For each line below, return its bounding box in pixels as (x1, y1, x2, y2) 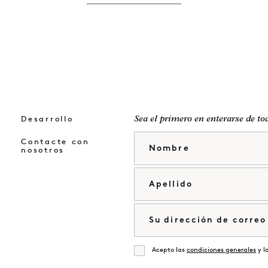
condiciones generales (187, 246, 256, 254)
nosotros (21, 146, 65, 154)
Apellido (133, 171, 170, 181)
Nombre (133, 135, 170, 145)
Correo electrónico (133, 207, 215, 217)
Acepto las (152, 246, 187, 254)
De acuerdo (133, 254, 185, 264)
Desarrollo (21, 115, 74, 123)
